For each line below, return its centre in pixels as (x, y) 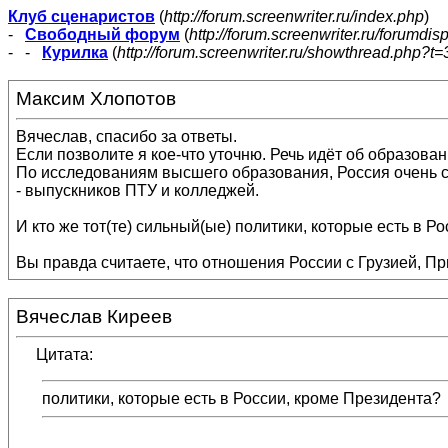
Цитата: (64, 354)
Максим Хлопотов (96, 98)
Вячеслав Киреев (94, 316)
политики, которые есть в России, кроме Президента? (241, 398)
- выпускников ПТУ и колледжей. (137, 190)
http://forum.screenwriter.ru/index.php (294, 16)
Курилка (75, 52)
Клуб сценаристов (81, 16)
